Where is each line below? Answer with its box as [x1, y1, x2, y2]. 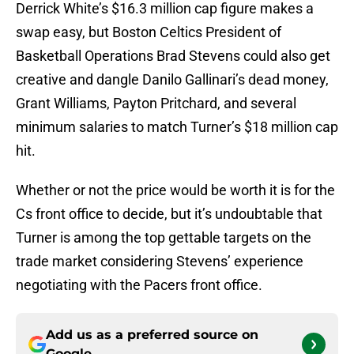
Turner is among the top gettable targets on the [16, 229, 311, 247]
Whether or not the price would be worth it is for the [16, 182, 335, 199]
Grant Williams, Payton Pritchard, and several [16, 95, 296, 112]
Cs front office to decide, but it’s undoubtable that [16, 205, 322, 223]
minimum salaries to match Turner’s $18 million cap [16, 119, 338, 136]
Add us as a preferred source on [46, 327, 258, 343]
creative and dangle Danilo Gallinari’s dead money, [16, 71, 329, 88]
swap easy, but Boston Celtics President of [16, 24, 281, 41]
